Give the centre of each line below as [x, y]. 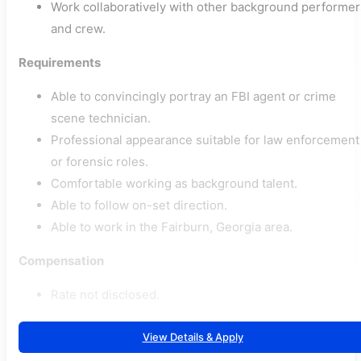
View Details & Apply [193, 337]
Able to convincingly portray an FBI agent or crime [193, 96]
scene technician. [101, 118]
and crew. [78, 29]
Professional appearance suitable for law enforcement [205, 140]
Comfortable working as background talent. [174, 183]
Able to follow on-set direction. [139, 205]
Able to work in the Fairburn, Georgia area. [172, 227]
